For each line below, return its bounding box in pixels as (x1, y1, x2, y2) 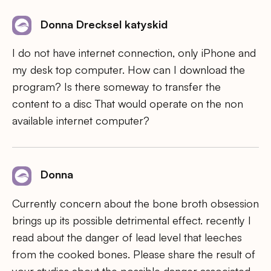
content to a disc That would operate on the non (12, 97, 243, 111)
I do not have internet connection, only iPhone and (12, 46, 256, 60)
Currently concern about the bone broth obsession (12, 196, 259, 210)
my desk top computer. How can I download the (12, 63, 245, 77)
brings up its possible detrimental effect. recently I (12, 213, 251, 227)
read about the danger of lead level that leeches (12, 230, 242, 244)
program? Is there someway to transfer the (12, 80, 221, 94)
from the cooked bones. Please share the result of (12, 247, 255, 261)
